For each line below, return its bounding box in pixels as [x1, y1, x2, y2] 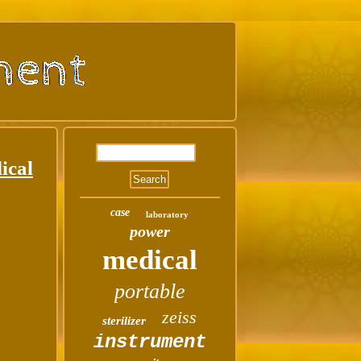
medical [102, 244, 197, 276]
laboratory [146, 210, 189, 219]
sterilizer [102, 314, 147, 327]
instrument [93, 331, 206, 353]
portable [114, 280, 185, 303]
